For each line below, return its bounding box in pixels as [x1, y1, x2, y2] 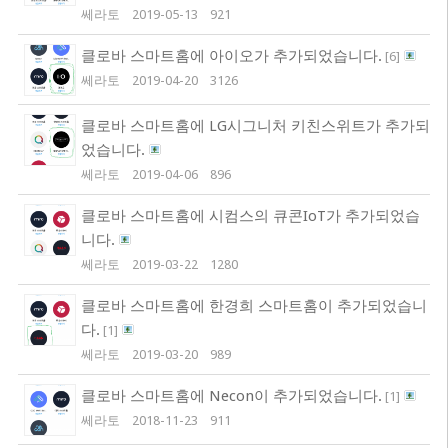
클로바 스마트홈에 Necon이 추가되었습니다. [80, 387, 382, 405]
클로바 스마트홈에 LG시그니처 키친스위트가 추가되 [80, 117, 430, 135]
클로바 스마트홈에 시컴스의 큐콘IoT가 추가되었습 [80, 207, 420, 225]
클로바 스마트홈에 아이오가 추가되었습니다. [80, 47, 382, 65]
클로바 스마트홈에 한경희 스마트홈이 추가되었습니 [80, 297, 427, 315]
